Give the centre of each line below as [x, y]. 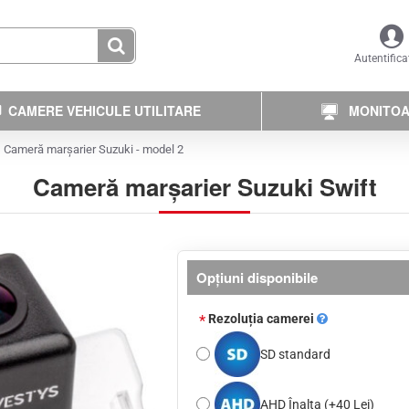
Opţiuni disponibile [257, 278]
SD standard [295, 354]
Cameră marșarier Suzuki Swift [204, 187]
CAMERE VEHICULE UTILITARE [105, 110]
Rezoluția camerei [262, 319]
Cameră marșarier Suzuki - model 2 [94, 149]
